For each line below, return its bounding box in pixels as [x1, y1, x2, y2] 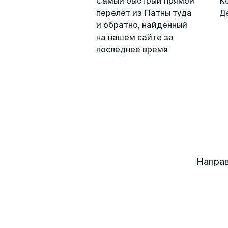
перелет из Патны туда [96, 8, 192, 18]
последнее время [96, 44, 168, 55]
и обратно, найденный [96, 20, 187, 31]
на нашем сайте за [96, 32, 174, 43]
